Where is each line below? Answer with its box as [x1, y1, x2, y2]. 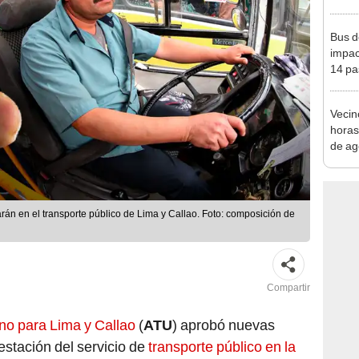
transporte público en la [148, 338, 296, 356]
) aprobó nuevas [172, 317, 275, 334]
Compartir [267, 282, 310, 294]
